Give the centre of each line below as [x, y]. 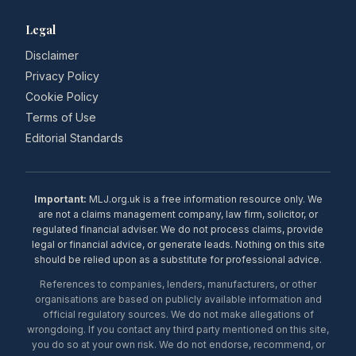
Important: [60, 199]
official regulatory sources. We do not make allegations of [178, 314]
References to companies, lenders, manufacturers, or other [178, 284]
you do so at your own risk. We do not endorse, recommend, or [178, 344]
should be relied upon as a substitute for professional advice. [178, 259]
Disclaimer [52, 55]
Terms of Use [61, 117]
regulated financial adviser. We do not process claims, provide [178, 229]
